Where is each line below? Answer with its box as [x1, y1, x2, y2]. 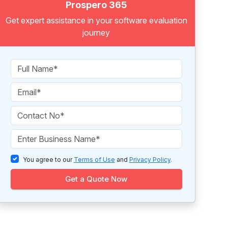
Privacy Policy [129, 156, 170, 163]
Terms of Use [73, 156, 115, 163]
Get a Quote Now [65, 174, 128, 184]
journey [82, 27, 110, 38]
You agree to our [22, 156, 74, 163]
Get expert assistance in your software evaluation [5, 15, 187, 25]
